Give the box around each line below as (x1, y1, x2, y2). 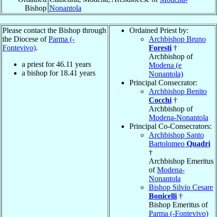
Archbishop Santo (149, 130, 204, 139)
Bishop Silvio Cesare (149, 183, 213, 191)
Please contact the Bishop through (2, 26, 106, 34)
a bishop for (22, 68, 60, 77)
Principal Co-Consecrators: (129, 122, 212, 130)
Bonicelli (149, 191, 177, 200)
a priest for (22, 60, 56, 68)
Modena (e (149, 61, 182, 69)
